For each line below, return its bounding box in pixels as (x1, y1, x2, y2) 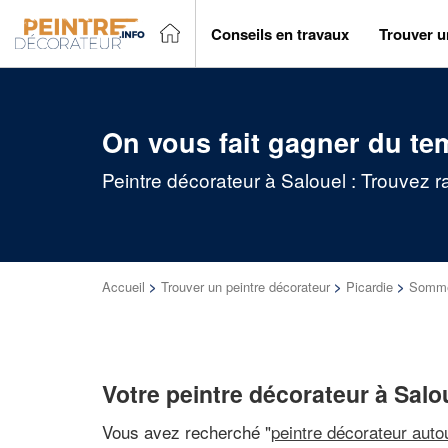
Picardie (346, 277, 393, 296)
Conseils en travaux (211, 22, 349, 45)
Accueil (102, 277, 145, 296)
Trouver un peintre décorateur (161, 277, 330, 296)
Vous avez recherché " (102, 418, 271, 444)
